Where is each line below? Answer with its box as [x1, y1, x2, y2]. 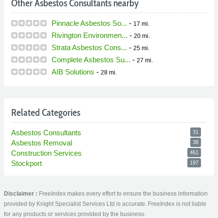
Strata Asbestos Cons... [52, 43, 127, 52]
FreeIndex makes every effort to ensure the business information [39, 190, 208, 198]
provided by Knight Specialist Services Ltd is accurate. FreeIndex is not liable [4, 200, 206, 208]
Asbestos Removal [11, 139, 72, 147]
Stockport [11, 159, 42, 168]
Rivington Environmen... [52, 31, 127, 40]
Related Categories [11, 107, 80, 119]
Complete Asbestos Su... [52, 55, 130, 64]
